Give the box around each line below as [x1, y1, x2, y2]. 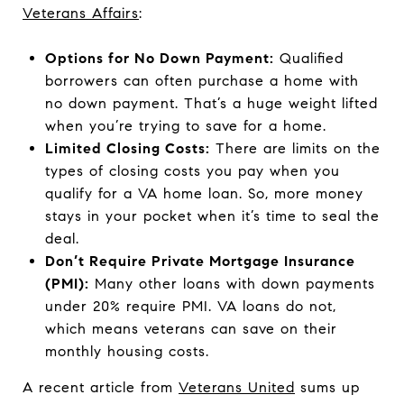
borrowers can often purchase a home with [44, 71, 359, 89]
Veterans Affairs [23, 4, 139, 22]
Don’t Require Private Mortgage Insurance [44, 252, 355, 270]
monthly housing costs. [44, 342, 209, 360]
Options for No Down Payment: [44, 49, 274, 67]
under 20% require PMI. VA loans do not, [44, 297, 336, 315]
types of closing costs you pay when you [44, 161, 340, 179]
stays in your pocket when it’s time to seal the [44, 207, 380, 225]
